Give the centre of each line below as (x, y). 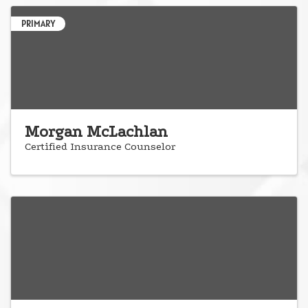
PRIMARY (38, 24)
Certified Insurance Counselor (100, 147)
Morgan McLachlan (96, 132)
